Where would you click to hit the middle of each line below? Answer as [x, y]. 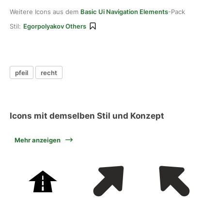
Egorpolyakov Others [55, 26]
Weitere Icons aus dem [45, 12]
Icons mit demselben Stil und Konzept [87, 116]
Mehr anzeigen [38, 140]
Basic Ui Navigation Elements [124, 12]
